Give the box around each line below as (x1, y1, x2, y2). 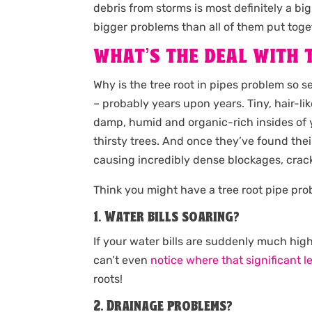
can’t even (93, 253, 151, 267)
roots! (93, 272, 123, 286)
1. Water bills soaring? (93, 210, 240, 226)
